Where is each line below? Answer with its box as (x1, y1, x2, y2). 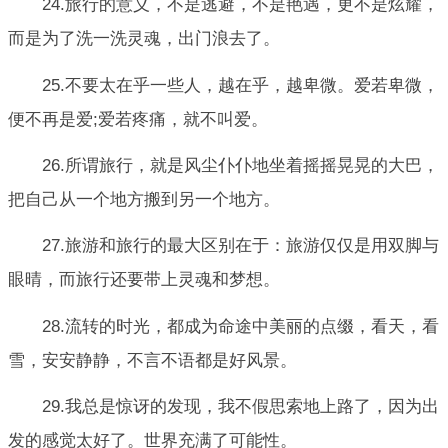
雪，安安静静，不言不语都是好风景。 (8, 350, 297, 370)
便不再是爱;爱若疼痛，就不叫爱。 (8, 109, 268, 129)
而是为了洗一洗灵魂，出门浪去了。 (8, 29, 280, 49)
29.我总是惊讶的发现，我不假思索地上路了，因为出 (42, 396, 439, 416)
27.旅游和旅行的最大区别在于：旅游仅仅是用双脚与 (42, 236, 439, 256)
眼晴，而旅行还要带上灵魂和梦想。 (8, 270, 280, 290)
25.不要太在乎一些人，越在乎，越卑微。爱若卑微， (42, 75, 439, 95)
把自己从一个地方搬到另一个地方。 (8, 189, 280, 209)
